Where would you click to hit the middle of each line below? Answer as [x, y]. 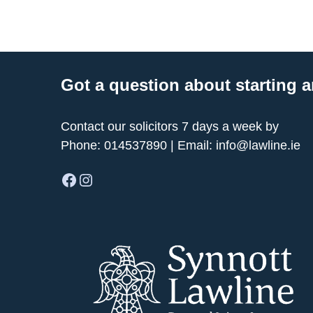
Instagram [84, 179]
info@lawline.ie [258, 145]
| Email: [191, 145]
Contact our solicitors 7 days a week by [170, 126]
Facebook [64, 179]
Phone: [82, 145]
